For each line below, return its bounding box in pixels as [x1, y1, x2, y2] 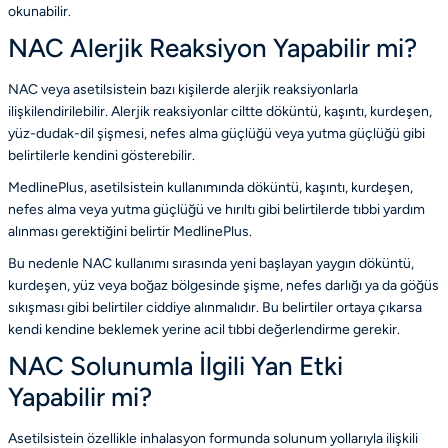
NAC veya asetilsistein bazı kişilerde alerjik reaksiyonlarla [8, 80, 358, 98]
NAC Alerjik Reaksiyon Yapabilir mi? [8, 31, 417, 64]
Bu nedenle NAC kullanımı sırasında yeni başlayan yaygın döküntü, [8, 254, 414, 272]
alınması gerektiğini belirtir [8, 222, 173, 240]
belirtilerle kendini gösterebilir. [8, 146, 195, 164]
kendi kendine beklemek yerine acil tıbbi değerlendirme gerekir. [8, 320, 400, 338]
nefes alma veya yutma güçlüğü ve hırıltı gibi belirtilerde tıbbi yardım [8, 200, 425, 218]
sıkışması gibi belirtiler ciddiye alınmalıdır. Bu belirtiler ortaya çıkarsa [8, 298, 422, 316]
